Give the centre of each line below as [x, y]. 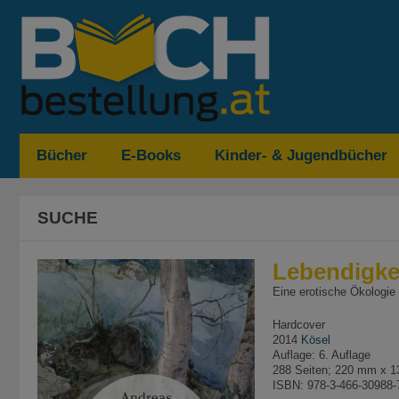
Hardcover [299, 325]
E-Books [151, 155]
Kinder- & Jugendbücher [301, 155]
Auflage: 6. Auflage [322, 355]
